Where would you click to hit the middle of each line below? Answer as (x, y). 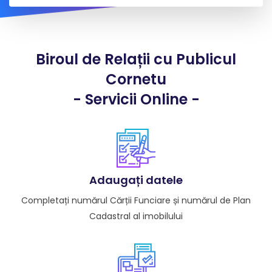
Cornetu (136, 79)
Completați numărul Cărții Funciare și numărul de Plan (136, 200)
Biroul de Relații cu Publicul (136, 59)
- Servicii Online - (136, 99)
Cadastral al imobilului (136, 216)
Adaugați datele (136, 180)
